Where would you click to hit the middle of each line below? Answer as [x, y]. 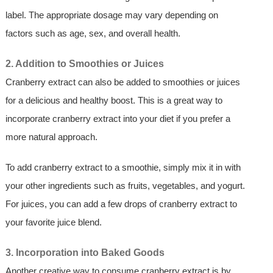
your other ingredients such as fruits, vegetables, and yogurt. [125, 186]
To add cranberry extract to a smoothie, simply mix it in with [123, 168]
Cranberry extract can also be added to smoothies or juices [122, 82]
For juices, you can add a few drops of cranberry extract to [121, 204]
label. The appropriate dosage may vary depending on [112, 15]
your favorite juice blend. [53, 222]
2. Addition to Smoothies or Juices [84, 64]
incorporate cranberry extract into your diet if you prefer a [118, 119]
